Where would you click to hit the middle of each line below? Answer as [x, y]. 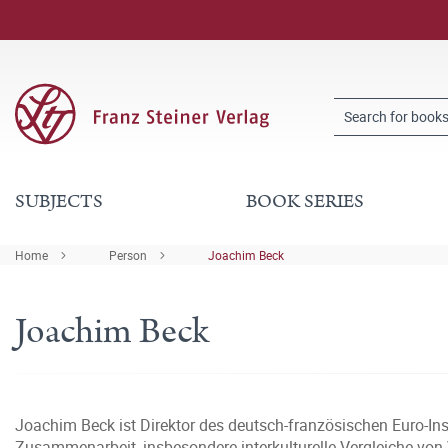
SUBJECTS [59, 201]
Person [128, 255]
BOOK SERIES [304, 201]
